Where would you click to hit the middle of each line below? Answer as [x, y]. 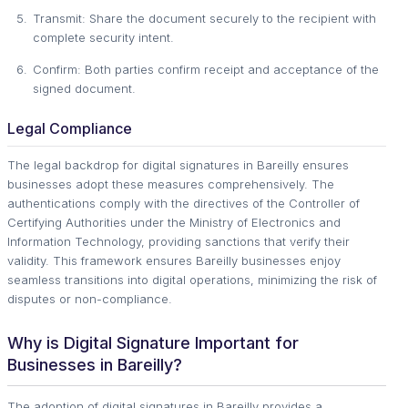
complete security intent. [103, 37]
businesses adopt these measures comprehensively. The [171, 184]
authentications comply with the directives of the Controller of [184, 203]
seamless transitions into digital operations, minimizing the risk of [192, 280]
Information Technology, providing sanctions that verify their [178, 241]
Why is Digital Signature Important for [153, 343]
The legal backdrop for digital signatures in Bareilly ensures [178, 165]
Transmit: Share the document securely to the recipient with [204, 18]
